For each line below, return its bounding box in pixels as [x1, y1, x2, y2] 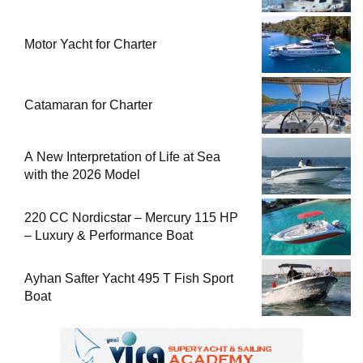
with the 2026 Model [24, 167, 140, 181]
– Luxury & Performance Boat [24, 228, 193, 242]
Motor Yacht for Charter [24, 36, 156, 51]
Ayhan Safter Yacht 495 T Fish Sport [24, 271, 233, 285]
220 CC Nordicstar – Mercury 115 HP [24, 210, 238, 224]
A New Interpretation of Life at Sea [24, 149, 220, 164]
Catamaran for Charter [24, 97, 152, 112]
